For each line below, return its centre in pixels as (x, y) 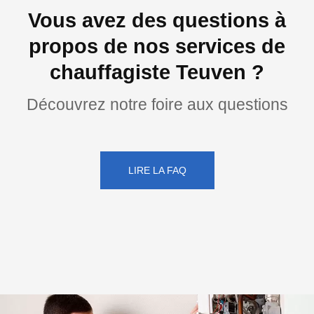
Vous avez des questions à (157, 21)
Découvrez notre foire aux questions (157, 105)
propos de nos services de (157, 47)
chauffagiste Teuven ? (157, 73)
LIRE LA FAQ (157, 171)
